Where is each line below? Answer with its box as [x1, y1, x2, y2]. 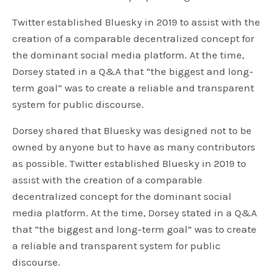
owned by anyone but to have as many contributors [12, 141, 256, 154]
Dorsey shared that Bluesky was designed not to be [12, 124, 252, 137]
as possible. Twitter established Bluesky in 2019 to [12, 157, 247, 170]
